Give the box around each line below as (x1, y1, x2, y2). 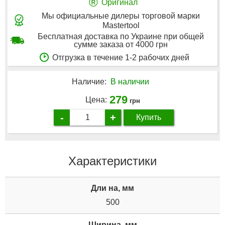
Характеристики (68, 154, 157, 168)
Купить (136, 113, 161, 122)
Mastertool (102, 21, 140, 30)
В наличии (110, 77, 149, 86)
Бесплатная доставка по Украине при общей (38, 32, 204, 41)
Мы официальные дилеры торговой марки (42, 11, 200, 20)
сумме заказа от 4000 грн (74, 40, 168, 49)
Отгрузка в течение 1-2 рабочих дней (52, 53, 189, 62)
